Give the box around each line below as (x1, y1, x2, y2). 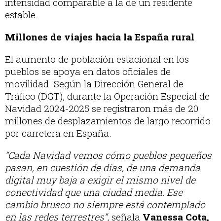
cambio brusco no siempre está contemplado (5, 198, 205, 211)
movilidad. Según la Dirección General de (5, 77, 184, 90)
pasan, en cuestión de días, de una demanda (5, 161, 200, 174)
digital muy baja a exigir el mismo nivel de (5, 174, 195, 186)
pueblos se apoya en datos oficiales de (5, 65, 171, 78)
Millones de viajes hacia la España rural (5, 31, 194, 43)
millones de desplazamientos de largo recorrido (5, 114, 211, 127)
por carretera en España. (5, 127, 111, 140)
